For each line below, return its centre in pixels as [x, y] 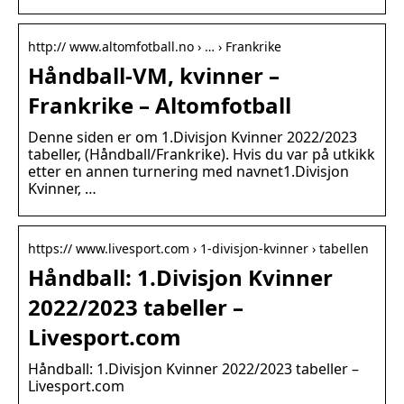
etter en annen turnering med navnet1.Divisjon [188, 172]
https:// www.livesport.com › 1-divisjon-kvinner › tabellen [198, 249]
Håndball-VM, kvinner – [154, 76]
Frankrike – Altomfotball [160, 106]
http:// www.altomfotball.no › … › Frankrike [155, 47]
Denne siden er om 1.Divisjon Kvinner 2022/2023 [193, 138]
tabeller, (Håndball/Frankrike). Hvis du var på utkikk [202, 155]
